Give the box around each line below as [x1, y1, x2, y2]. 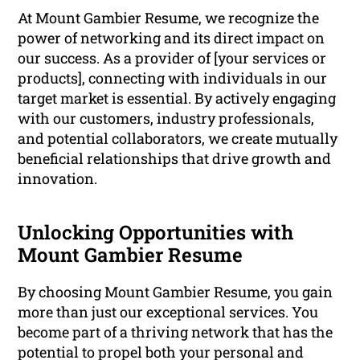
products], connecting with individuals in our [18, 68, 328, 88]
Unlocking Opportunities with [18, 219, 294, 246]
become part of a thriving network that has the [18, 322, 333, 342]
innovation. [18, 169, 98, 189]
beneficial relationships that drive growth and [18, 149, 332, 169]
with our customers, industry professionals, [18, 108, 315, 129]
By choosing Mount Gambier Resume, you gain [18, 282, 333, 302]
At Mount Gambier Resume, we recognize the [18, 8, 320, 28]
